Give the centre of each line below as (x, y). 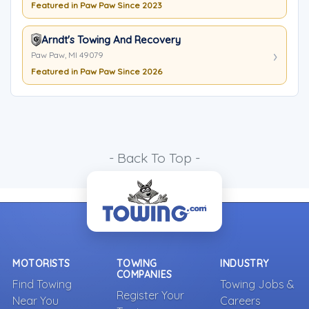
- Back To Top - (154, 158)
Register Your (150, 295)
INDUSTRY (245, 263)
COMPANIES (144, 275)
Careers (241, 301)
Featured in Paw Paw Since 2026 (97, 71)
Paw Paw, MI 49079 (67, 55)
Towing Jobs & (258, 284)
